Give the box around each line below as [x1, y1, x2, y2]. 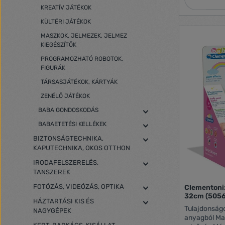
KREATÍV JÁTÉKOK [41, 4, 91, 11]
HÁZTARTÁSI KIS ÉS [33, 197, 94, 205]
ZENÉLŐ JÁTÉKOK [41, 92, 90, 99]
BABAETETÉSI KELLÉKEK [38, 121, 106, 128]
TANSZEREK [33, 168, 70, 176]
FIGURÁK [41, 64, 65, 71]
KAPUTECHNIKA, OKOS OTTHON [33, 144, 130, 152]
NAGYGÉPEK [33, 207, 71, 214]
